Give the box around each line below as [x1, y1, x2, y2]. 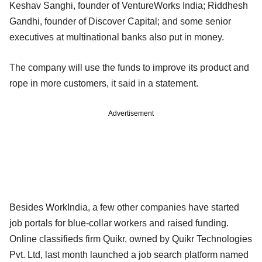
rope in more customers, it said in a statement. [9, 78, 198, 88]
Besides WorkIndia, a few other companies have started [9, 202, 239, 212]
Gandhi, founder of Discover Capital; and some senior [9, 16, 231, 26]
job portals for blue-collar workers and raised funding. [9, 218, 229, 228]
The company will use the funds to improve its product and [9, 62, 249, 73]
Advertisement [108, 109, 154, 118]
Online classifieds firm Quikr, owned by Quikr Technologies [9, 233, 252, 244]
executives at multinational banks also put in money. [9, 32, 224, 42]
